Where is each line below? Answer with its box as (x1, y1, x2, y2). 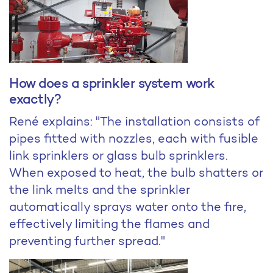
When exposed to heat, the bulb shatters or (9, 165, 263, 181)
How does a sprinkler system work (9, 74, 215, 92)
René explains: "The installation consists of (9, 113, 260, 130)
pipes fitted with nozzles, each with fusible (9, 130, 258, 147)
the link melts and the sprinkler (9, 182, 190, 198)
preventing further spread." (9, 233, 165, 249)
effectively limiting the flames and (9, 216, 210, 232)
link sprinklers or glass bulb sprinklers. (9, 147, 228, 164)
